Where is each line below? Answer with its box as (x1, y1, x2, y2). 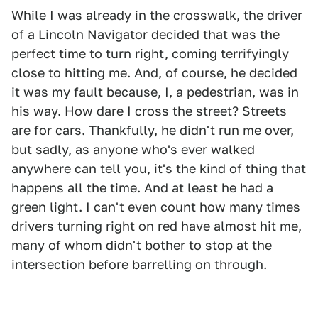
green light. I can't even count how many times (11, 199, 300, 215)
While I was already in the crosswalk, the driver (11, 8, 302, 23)
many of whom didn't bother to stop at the (11, 238, 272, 253)
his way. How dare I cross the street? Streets (11, 104, 287, 119)
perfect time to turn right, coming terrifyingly (11, 46, 289, 62)
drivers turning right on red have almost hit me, (11, 219, 302, 234)
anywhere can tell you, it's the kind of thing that (11, 161, 306, 177)
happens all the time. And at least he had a (11, 180, 273, 196)
